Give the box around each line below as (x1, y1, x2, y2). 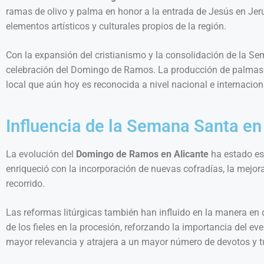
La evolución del (6, 148, 74, 160)
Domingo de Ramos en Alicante (74, 148, 209, 160)
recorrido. (6, 178, 45, 190)
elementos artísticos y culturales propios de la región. (6, 21, 226, 32)
